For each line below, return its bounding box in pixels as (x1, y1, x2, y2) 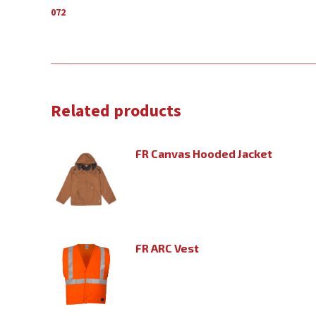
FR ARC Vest (135, 241, 199, 255)
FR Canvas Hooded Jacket (135, 147, 272, 161)
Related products (51, 99, 181, 124)
